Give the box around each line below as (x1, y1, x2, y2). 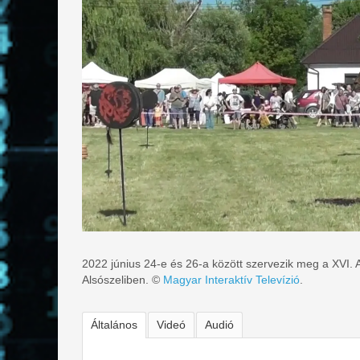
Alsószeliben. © (82, 272, 163, 286)
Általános (91, 317, 137, 331)
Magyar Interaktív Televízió (163, 272, 300, 286)
